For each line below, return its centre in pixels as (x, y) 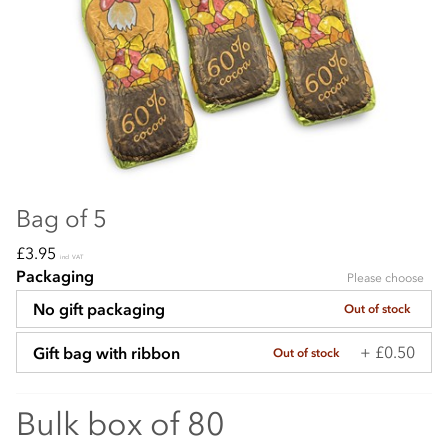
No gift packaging (99, 309)
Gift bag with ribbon (106, 352)
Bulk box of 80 (120, 424)
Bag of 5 (61, 219)
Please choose (385, 278)
